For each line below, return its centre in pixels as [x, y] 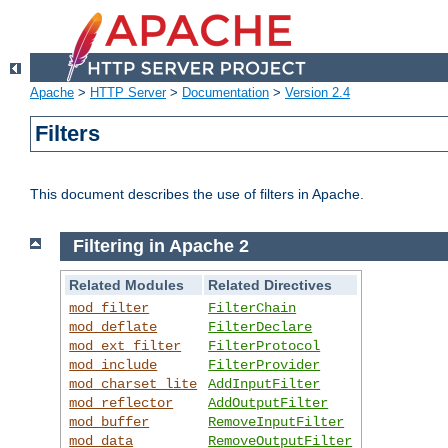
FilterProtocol [264, 345]
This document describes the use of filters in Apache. [197, 194]
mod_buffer [109, 421]
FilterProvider [264, 364]
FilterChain [252, 307]
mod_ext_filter [125, 345]
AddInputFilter [264, 383]
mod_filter [109, 307]
